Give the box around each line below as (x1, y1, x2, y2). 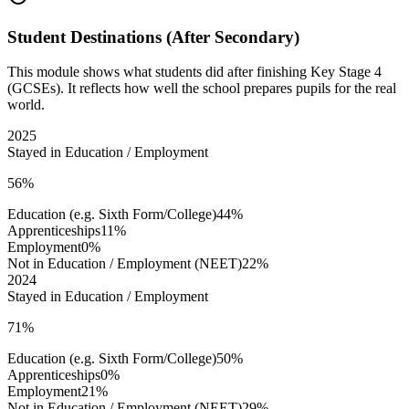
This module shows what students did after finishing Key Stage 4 (7, 64, 382, 80)
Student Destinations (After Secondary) (7, 26, 299, 47)
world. (7, 97, 45, 113)
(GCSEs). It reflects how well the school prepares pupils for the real (7, 80, 396, 97)
